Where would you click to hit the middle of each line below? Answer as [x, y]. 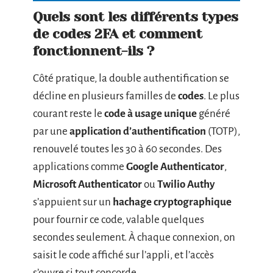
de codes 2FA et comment [118, 34]
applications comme [80, 167]
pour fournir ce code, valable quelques [119, 220]
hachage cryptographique [172, 202]
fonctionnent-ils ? [94, 51]
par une [51, 131]
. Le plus [222, 96]
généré [214, 114]
